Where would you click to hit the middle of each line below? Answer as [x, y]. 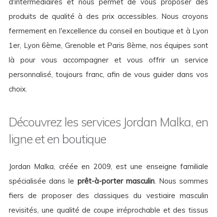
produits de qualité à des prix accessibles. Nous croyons [108, 16]
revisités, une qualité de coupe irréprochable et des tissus [108, 210]
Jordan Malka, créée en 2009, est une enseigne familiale [108, 167]
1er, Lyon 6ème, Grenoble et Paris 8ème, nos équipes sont [108, 46]
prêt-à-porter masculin [116, 181]
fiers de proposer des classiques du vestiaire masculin [108, 196]
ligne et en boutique [57, 139]
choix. [18, 89]
